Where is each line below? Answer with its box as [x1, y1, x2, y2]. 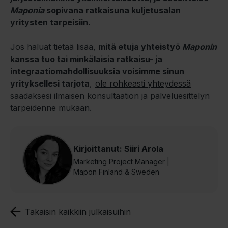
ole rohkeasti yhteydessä [95, 78, 191, 89]
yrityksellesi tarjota [10, 78, 90, 89]
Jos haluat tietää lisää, [10, 41, 98, 52]
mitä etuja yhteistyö [98, 41, 182, 52]
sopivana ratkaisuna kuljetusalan [46, 5, 181, 15]
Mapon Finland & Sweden [73, 167, 159, 176]
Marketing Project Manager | [73, 157, 169, 166]
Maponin [182, 41, 217, 52]
